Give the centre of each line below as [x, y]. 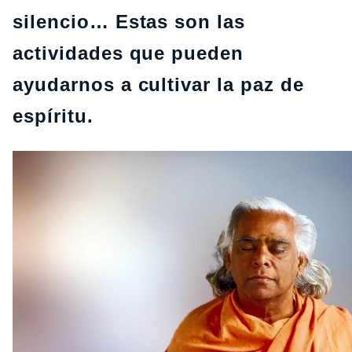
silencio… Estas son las [129, 22]
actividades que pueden [128, 53]
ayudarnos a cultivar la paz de [158, 84]
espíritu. [53, 116]
